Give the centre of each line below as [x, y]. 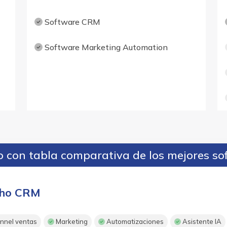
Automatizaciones [134, 222]
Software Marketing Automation [105, 47]
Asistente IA [201, 222]
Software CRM [71, 22]
